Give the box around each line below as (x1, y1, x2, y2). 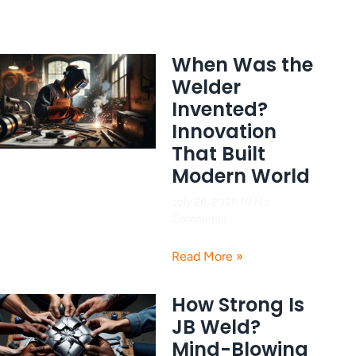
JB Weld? (172, 313, 261, 340)
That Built (172, 140, 265, 167)
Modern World (172, 162, 310, 189)
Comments (172, 211, 227, 226)
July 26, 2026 (172, 195, 240, 209)
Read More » (172, 248, 243, 264)
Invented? (172, 95, 268, 122)
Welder (172, 73, 241, 100)
